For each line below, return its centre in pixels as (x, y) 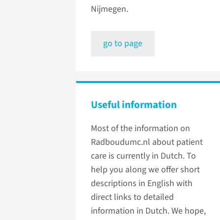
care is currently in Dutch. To (143, 156)
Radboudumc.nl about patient (147, 142)
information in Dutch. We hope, (148, 211)
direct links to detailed (132, 197)
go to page (123, 44)
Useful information (134, 105)
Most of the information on (140, 129)
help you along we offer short (145, 170)
